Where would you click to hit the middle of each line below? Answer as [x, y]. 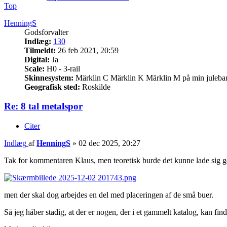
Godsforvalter [46, 32]
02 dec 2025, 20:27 [109, 143]
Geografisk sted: [52, 87]
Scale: [34, 68]
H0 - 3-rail [62, 68]
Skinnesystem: [49, 78]
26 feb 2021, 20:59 [87, 50]
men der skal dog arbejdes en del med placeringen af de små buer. [109, 195]
